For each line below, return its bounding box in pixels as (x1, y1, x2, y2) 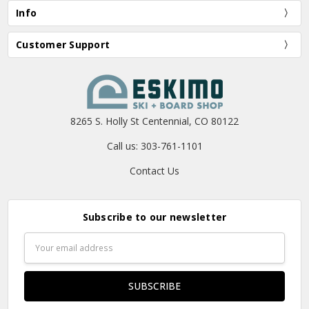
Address (23, 248, 60, 261)
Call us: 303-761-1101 (106, 139, 203, 153)
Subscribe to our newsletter (82, 210, 227, 223)
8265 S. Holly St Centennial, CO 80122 (70, 114, 239, 128)
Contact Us (130, 164, 179, 178)
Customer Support (16, 38, 110, 52)
